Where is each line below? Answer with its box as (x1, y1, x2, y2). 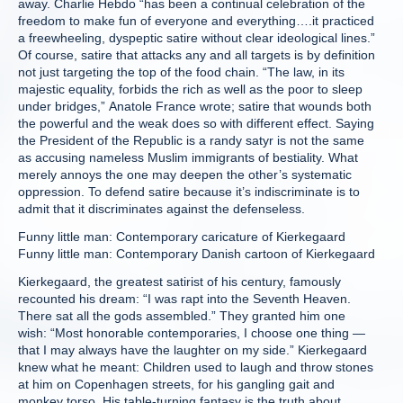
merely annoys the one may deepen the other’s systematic (18, 167, 352, 182)
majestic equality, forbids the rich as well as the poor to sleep (18, 82, 363, 96)
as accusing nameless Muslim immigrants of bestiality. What (18, 150, 358, 165)
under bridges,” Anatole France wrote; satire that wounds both (18, 99, 372, 113)
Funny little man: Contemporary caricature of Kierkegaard (18, 229, 345, 244)
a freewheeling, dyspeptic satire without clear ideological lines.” (18, 31, 375, 45)
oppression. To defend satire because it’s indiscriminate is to (18, 184, 360, 199)
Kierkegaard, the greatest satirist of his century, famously (18, 274, 341, 289)
